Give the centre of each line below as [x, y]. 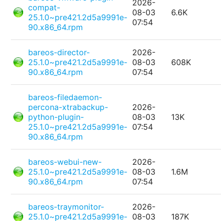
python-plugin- [56, 117]
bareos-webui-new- [65, 162]
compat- [44, 8]
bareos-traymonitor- [66, 207]
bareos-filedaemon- [65, 97]
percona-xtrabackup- [68, 107]
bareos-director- [59, 53]
